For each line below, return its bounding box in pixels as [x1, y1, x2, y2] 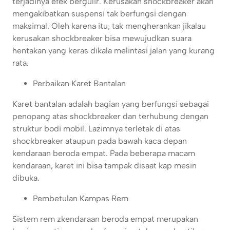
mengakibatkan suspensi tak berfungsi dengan [12, 9, 186, 19]
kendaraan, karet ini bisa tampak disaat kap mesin [12, 161, 197, 171]
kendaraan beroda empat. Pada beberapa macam [12, 148, 195, 159]
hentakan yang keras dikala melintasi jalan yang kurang [12, 46, 215, 56]
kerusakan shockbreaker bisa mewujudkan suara [12, 33, 191, 44]
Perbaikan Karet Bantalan [33, 79, 126, 89]
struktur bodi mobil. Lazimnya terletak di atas [12, 124, 180, 134]
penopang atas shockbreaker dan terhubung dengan [12, 111, 208, 122]
